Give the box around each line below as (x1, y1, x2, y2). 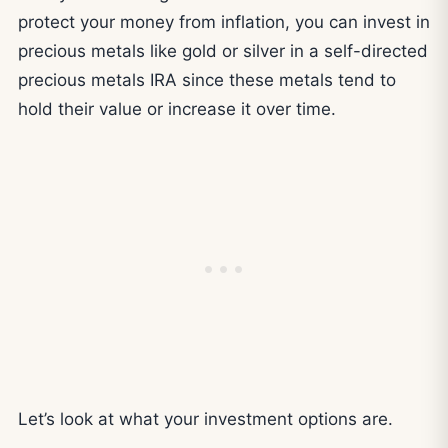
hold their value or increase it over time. (18, 98, 336, 119)
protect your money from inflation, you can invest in (18, 11, 430, 32)
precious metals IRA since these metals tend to (18, 69, 396, 90)
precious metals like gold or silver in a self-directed (18, 40, 428, 61)
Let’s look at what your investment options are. (18, 408, 393, 429)
